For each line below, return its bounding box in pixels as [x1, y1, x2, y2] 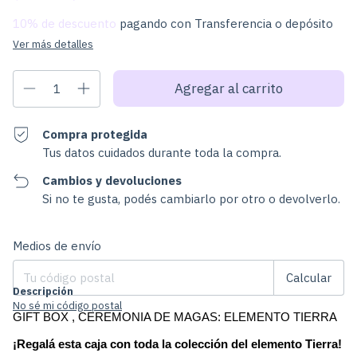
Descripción [13, 284, 73, 298]
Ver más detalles [13, 37, 93, 51]
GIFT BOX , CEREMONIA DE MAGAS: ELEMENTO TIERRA [13, 311, 337, 324]
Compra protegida [42, 127, 148, 142]
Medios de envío [13, 238, 101, 253]
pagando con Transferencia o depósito [116, 16, 333, 31]
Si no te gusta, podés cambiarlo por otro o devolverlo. [42, 191, 341, 206]
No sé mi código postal [13, 299, 122, 312]
